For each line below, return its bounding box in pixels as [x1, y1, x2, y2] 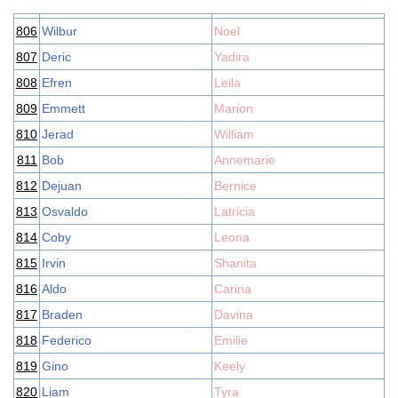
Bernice [214, 179, 257, 193]
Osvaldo [42, 204, 88, 219]
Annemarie [214, 153, 275, 167]
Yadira [214, 50, 250, 64]
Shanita [214, 256, 257, 270]
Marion [214, 101, 253, 115]
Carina [214, 282, 251, 296]
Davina [214, 307, 253, 322]
